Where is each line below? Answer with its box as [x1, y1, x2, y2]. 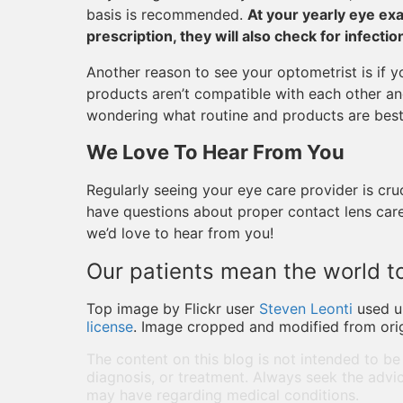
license [86, 318, 133, 336]
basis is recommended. [86, 5, 247, 23]
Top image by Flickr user [86, 300, 259, 318]
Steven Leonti [259, 300, 353, 318]
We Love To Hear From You [86, 140, 345, 164]
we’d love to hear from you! [86, 224, 273, 242]
